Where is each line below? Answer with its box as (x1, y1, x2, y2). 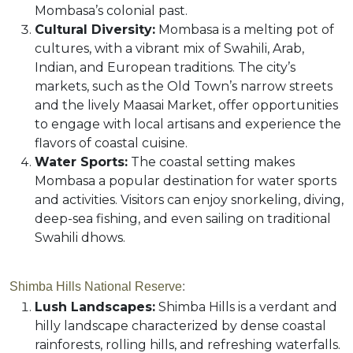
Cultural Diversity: (35, 22, 155, 38)
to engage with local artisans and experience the (35, 117, 341, 132)
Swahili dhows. (35, 230, 125, 246)
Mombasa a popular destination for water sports (35, 173, 336, 189)
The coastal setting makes (128, 154, 295, 170)
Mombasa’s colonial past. (35, 3, 188, 19)
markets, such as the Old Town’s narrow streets (35, 79, 333, 95)
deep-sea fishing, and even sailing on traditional (35, 211, 331, 227)
